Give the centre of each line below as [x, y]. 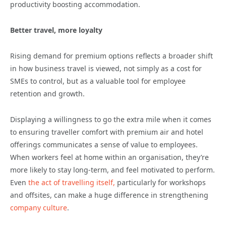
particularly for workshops [160, 183]
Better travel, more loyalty [56, 30]
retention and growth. [47, 94]
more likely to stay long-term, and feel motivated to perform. [112, 170]
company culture [39, 208]
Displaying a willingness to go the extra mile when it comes [111, 120]
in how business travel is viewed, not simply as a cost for [106, 69]
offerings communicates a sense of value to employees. [104, 145]
